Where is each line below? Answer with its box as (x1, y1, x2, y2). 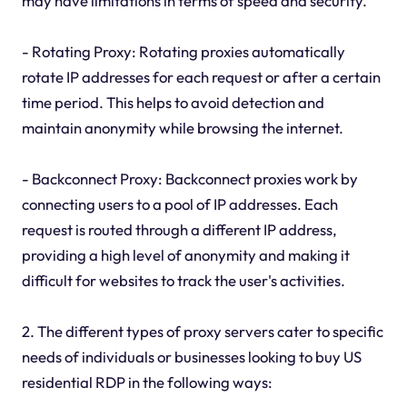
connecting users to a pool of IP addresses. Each (21, 194, 338, 213)
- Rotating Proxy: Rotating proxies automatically (21, 41, 345, 61)
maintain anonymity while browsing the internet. (21, 117, 343, 137)
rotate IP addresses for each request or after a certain (21, 66, 381, 86)
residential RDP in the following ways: (21, 372, 273, 392)
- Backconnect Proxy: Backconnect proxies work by (21, 168, 358, 188)
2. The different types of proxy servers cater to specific (21, 321, 383, 341)
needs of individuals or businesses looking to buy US (21, 346, 362, 366)
